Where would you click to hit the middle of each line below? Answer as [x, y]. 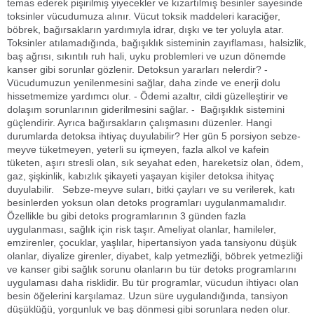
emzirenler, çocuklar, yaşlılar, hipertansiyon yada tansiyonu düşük [152, 242]
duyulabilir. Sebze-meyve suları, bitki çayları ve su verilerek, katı [151, 189]
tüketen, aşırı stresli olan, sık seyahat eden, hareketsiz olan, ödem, [155, 162]
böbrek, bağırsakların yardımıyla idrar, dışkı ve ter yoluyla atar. [145, 29]
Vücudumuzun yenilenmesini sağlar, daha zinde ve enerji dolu [144, 82]
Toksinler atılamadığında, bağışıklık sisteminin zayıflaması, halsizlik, [157, 42]
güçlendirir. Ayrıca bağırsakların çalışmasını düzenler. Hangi [139, 122]
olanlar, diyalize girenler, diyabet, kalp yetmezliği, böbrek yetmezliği [155, 255]
